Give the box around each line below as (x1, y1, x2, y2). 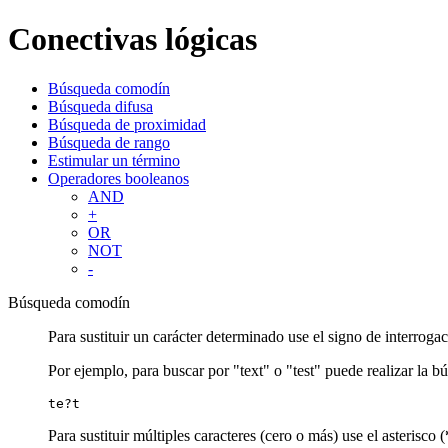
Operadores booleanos (48, 169, 189, 187)
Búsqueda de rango (48, 133, 170, 151)
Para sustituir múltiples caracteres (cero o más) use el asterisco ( (48, 426, 445, 444)
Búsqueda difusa (48, 97, 153, 115)
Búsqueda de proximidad (48, 115, 206, 133)
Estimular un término (48, 151, 180, 169)
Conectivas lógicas (8, 21, 257, 58)
